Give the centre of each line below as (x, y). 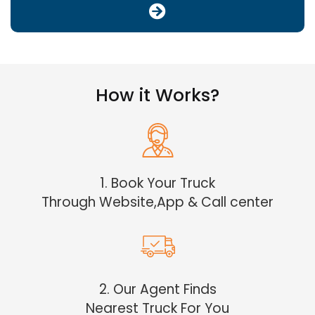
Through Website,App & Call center (157, 202)
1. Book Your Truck (157, 183)
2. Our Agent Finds (157, 289)
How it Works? (157, 95)
